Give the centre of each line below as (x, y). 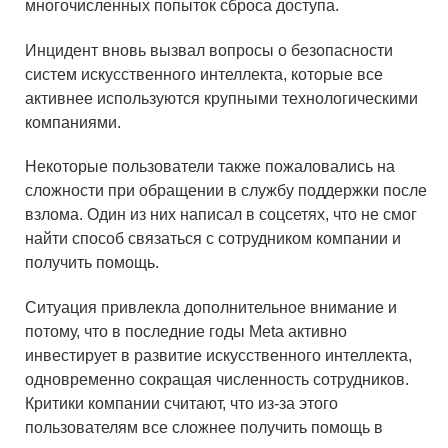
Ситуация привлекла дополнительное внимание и (211, 308)
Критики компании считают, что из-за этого (181, 404)
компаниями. (73, 122)
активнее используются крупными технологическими (221, 98)
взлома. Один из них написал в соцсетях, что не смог (221, 215)
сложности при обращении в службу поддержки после (226, 191)
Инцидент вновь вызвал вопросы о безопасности (209, 50)
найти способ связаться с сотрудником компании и (213, 239)
